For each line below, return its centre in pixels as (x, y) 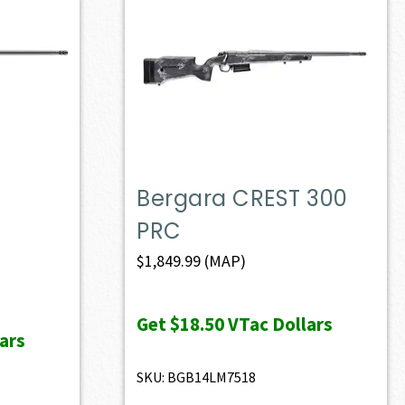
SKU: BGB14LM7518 (197, 377)
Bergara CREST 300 (242, 198)
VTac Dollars (279, 324)
